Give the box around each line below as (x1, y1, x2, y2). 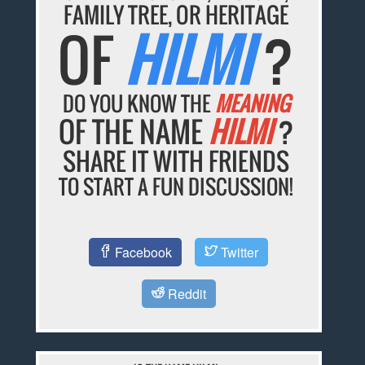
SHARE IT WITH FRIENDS (63, 143, 290, 180)
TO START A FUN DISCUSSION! (59, 171, 294, 202)
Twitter (218, 242, 259, 262)
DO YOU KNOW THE (62, 88, 215, 119)
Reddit (164, 284, 206, 303)
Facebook (112, 242, 173, 262)
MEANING (214, 88, 290, 119)
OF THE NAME (58, 110, 209, 153)
